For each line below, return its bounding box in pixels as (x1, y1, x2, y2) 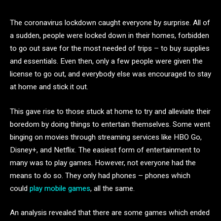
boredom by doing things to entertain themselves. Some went (10, 119, 210, 129)
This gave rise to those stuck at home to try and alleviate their (10, 107, 211, 116)
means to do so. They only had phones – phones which (10, 171, 190, 180)
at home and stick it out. (10, 82, 88, 91)
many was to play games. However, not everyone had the (10, 158, 196, 167)
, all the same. (90, 184, 135, 193)
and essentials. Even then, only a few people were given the (10, 57, 203, 66)
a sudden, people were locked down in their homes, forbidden (10, 31, 209, 40)
